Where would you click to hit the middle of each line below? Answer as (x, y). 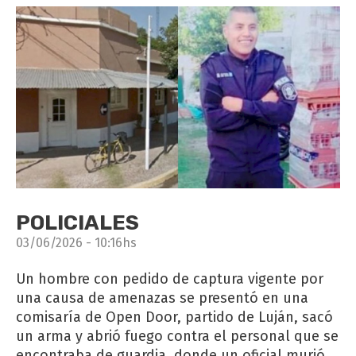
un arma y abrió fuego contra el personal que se (177, 336)
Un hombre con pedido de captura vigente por (170, 279)
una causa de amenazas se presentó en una (162, 298)
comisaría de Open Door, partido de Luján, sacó (174, 317)
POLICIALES (77, 222)
